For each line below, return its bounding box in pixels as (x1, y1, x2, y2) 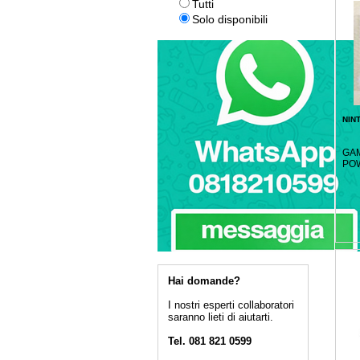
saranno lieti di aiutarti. (167, 311, 273, 323)
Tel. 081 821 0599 (167, 335, 252, 347)
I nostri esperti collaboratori (167, 299, 294, 311)
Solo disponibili (191, 13, 268, 26)
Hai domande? (167, 275, 240, 287)
